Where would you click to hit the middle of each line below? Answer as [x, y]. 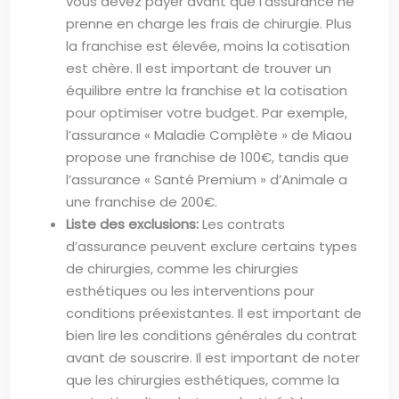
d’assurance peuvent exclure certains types [212, 246]
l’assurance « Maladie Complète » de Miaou [209, 134]
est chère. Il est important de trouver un [199, 68]
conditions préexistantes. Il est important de [214, 313]
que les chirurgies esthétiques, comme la [203, 379]
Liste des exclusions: [134, 224]
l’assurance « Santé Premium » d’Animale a [207, 179]
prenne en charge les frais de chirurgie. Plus [209, 23]
